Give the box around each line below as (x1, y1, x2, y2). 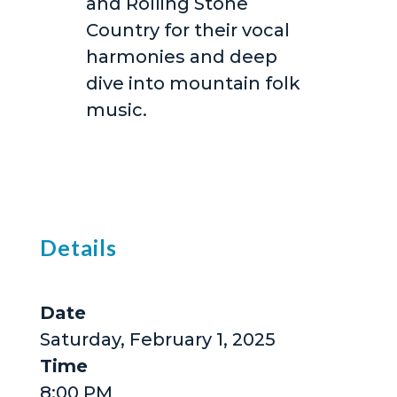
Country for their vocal (85, 19, 290, 42)
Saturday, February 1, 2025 (39, 329, 276, 351)
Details (39, 234, 117, 261)
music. (85, 99, 147, 121)
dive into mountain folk (85, 73, 300, 95)
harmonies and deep (85, 46, 277, 68)
